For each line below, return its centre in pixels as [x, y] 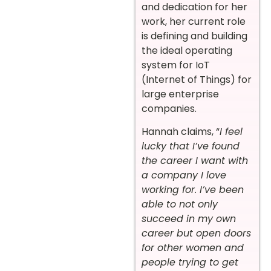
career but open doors [196, 233]
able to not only [180, 204]
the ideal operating [187, 50]
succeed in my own [189, 219]
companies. [170, 108]
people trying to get [190, 263]
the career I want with [195, 161]
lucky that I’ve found [191, 146]
